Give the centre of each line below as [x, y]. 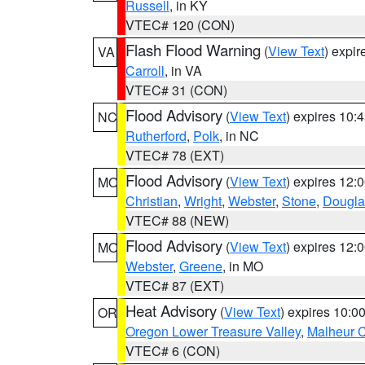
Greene [201, 266]
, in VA [183, 70]
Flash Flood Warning [193, 50]
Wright [203, 201]
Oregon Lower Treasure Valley [213, 331]
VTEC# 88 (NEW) [177, 220]
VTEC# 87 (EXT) [175, 286]
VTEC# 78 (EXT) [175, 155]
